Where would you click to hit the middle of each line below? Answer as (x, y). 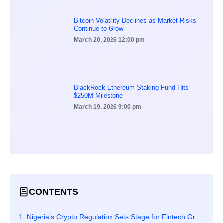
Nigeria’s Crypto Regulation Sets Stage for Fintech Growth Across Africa (111, 217)
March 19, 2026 (96, 107)
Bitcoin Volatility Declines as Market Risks (135, 21)
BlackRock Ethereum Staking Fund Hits (131, 88)
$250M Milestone (98, 96)
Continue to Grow (99, 29)
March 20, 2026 (96, 40)
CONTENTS (54, 191)
